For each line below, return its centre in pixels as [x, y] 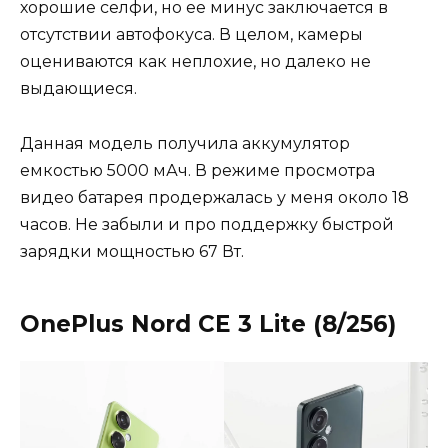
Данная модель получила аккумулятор [185, 143]
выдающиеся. [80, 89]
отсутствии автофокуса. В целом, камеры [191, 35]
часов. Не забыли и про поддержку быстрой [207, 224]
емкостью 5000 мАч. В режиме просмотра [197, 170]
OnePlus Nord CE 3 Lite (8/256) [211, 323]
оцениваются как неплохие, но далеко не [195, 62]
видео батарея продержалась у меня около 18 [214, 197]
